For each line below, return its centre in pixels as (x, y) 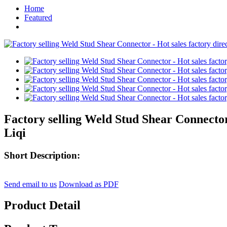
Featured (38, 17)
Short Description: (42, 155)
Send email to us (30, 184)
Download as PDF (89, 184)
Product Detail (42, 205)
